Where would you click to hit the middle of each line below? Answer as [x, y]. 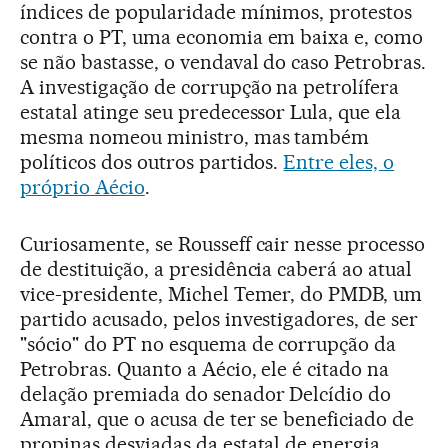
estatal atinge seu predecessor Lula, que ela [211, 112]
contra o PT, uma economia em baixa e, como [222, 37]
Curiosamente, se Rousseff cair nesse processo [223, 244]
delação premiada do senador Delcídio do [206, 394]
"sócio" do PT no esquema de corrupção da [208, 344]
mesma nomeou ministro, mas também [195, 137]
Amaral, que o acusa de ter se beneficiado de [217, 419]
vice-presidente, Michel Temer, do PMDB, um [221, 294]
